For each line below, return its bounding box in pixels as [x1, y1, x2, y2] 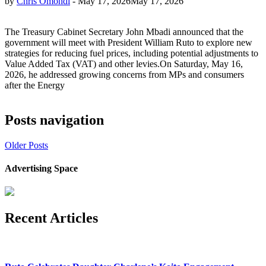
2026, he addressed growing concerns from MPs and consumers [5, 69, 244, 80]
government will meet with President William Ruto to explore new [5, 37, 252, 48]
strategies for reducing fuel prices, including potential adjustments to [5, 48, 258, 59]
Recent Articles [5, 210, 98, 226]
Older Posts [5, 140, 48, 150]
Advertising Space [5, 163, 78, 174]
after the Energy [5, 80, 65, 91]
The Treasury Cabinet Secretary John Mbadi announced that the [5, 27, 243, 37]
